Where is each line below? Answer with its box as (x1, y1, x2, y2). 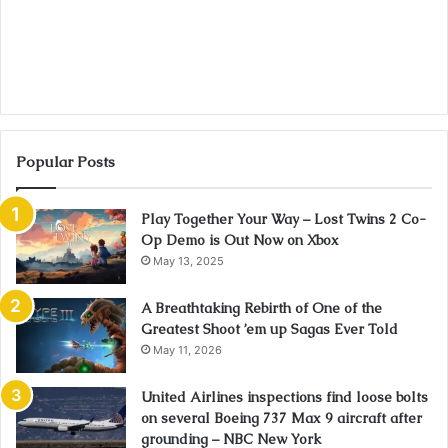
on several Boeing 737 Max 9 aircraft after (141, 409, 422, 428)
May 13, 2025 (153, 254, 224, 269)
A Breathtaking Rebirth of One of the (141, 299, 382, 318)
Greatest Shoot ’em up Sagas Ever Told (141, 320, 398, 339)
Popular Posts (16, 152, 115, 172)
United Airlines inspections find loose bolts (141, 388, 428, 407)
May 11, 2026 (153, 343, 222, 358)
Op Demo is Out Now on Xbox (141, 231, 339, 250)
